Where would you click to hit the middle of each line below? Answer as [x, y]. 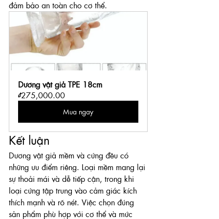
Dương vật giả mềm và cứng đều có [70, 155]
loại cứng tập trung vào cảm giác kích [74, 190]
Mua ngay [78, 111]
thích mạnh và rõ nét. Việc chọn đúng [73, 202]
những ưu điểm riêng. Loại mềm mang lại [78, 167]
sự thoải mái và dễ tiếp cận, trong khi [73, 178]
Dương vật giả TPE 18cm [60, 84]
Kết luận [29, 140]
